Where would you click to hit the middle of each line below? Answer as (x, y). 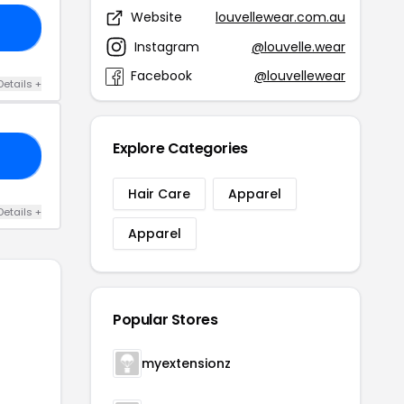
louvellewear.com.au (280, 17)
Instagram (167, 46)
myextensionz (186, 363)
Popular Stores (165, 320)
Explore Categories (180, 148)
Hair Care (159, 194)
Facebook (161, 76)
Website (156, 17)
